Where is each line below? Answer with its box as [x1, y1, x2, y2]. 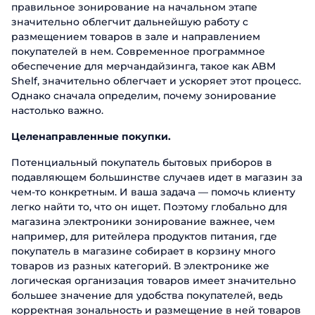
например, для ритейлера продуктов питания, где [11, 230, 277, 243]
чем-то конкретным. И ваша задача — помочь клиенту [11, 186, 295, 198]
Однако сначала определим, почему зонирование [11, 89, 276, 102]
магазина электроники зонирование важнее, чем [11, 215, 275, 228]
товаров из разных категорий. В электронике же [11, 259, 269, 272]
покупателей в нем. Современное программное [11, 45, 265, 58]
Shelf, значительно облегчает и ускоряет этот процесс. [11, 75, 301, 87]
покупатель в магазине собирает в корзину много [11, 245, 276, 257]
